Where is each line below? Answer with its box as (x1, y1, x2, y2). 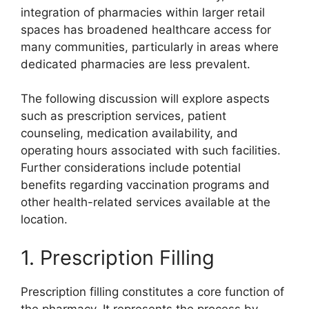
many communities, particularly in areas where (21, 39, 279, 54)
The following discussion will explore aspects (21, 92, 270, 106)
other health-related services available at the (21, 195, 270, 210)
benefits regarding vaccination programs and (21, 178, 270, 192)
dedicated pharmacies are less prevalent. (21, 57, 250, 71)
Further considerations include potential (21, 161, 241, 175)
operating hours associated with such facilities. (21, 143, 281, 158)
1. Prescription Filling (21, 245, 215, 270)
